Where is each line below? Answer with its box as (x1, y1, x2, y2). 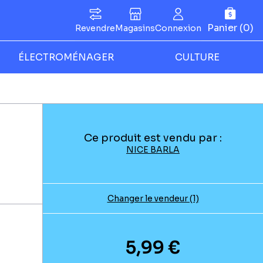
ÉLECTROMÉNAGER (18, 51, 114, 63)
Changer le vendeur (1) (107, 193, 199, 204)
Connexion (155, 22, 201, 33)
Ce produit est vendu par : (84, 131, 222, 144)
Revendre (75, 22, 115, 33)
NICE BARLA (126, 144, 180, 155)
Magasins (115, 22, 155, 33)
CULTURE (175, 51, 220, 63)
